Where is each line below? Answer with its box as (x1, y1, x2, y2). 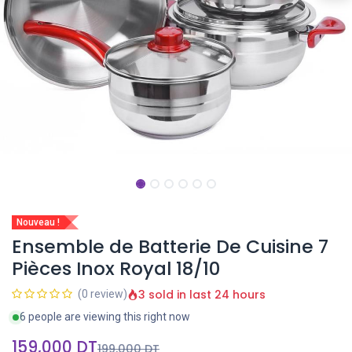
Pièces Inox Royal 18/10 (12, 255, 220, 281)
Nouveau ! (16, 217, 60, 228)
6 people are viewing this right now (20, 310, 190, 323)
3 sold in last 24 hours (138, 286, 266, 302)
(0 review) (78, 288, 127, 300)
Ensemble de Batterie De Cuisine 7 (12, 233, 328, 259)
